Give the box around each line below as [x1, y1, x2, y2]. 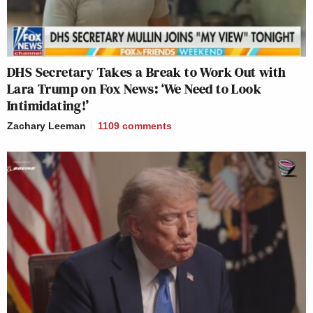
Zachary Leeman [7, 119, 86, 131]
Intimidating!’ [7, 95, 89, 115]
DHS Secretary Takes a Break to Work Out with [7, 61, 286, 82]
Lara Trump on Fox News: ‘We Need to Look [7, 78, 261, 99]
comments [122, 119, 172, 131]
